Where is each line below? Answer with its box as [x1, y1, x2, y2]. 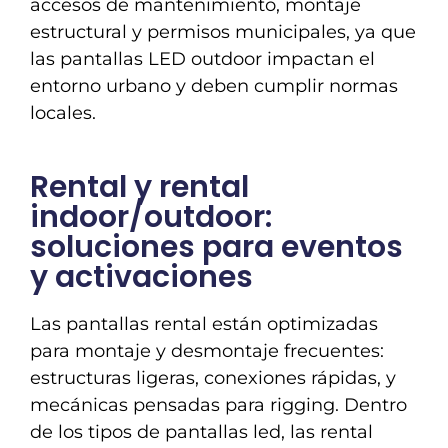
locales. [30, 101, 96, 124]
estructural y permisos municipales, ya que [30, 20, 416, 43]
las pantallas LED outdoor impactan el [30, 47, 375, 70]
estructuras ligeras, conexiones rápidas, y [30, 366, 396, 389]
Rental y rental [30, 165, 249, 208]
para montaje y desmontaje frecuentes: [30, 339, 384, 362]
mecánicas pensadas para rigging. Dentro [30, 393, 407, 416]
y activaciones [30, 255, 253, 298]
